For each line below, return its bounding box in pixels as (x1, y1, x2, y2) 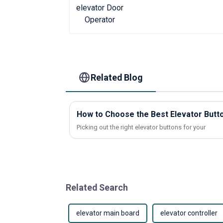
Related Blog (91, 72, 143, 83)
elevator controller (160, 209, 218, 217)
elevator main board (76, 209, 139, 217)
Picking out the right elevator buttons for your (77, 123, 206, 131)
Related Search (66, 182, 128, 193)
